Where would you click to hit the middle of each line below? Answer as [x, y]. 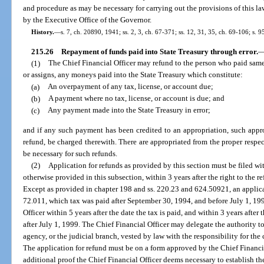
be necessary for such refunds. [70, 154]
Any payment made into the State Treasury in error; [129, 110]
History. [42, 32]
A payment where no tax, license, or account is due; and [136, 98]
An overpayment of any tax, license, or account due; [130, 87]
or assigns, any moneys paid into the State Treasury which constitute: [133, 75]
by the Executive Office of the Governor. [88, 20]
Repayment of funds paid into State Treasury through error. [159, 51]
